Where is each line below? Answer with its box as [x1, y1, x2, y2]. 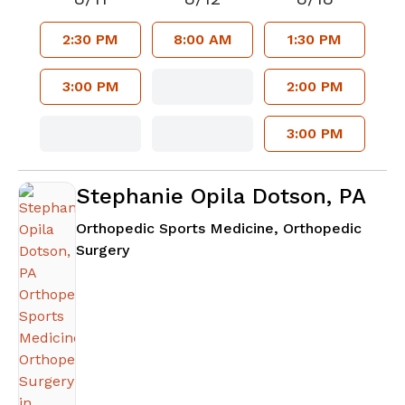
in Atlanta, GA [128, 240, 224, 259]
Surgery [76, 241, 129, 259]
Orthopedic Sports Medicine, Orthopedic [76, 220, 362, 238]
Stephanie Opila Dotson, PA [76, 184, 366, 210]
